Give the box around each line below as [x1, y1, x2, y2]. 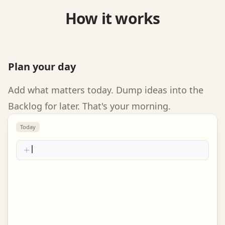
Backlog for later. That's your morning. [8, 100, 171, 112]
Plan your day [8, 60, 76, 73]
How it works [65, 8, 160, 29]
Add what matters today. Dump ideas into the [8, 84, 203, 96]
